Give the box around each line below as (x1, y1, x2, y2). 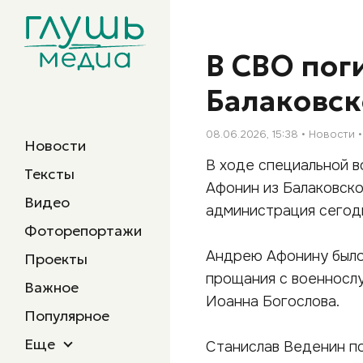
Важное (24, 278, 79, 297)
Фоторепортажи (24, 221, 142, 240)
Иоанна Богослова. (206, 292, 340, 310)
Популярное (24, 306, 109, 325)
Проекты (24, 250, 88, 268)
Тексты (24, 164, 75, 183)
